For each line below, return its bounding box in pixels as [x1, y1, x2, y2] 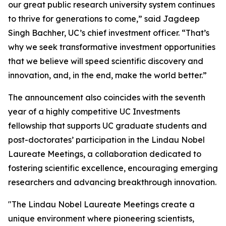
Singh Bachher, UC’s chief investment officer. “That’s [8, 28, 209, 38]
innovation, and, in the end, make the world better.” [8, 70, 207, 80]
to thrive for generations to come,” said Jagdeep [8, 14, 200, 24]
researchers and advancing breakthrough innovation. [8, 177, 216, 187]
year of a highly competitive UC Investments [8, 106, 180, 117]
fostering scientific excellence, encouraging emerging [8, 163, 218, 173]
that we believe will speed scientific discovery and [8, 56, 203, 66]
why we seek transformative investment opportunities [8, 42, 215, 52]
